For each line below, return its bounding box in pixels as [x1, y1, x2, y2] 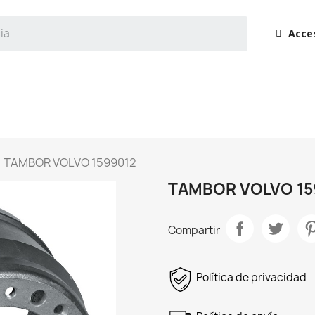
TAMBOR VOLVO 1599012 [4, 155, 136, 171]
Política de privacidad [196, 270, 307, 285]
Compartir [168, 222, 220, 238]
